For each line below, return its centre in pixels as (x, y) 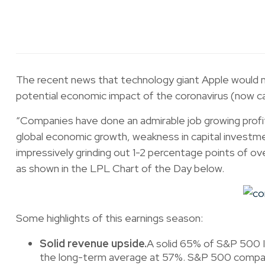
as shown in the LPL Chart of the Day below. (120, 169)
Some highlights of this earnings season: (109, 218)
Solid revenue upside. (93, 244)
